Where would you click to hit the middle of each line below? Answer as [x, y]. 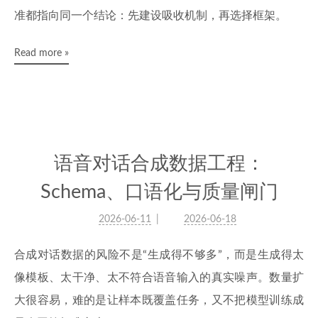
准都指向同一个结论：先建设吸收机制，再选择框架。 [150, 16]
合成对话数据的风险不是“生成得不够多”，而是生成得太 [159, 255]
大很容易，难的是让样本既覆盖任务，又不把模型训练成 [159, 300]
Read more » [42, 53]
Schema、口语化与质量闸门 [159, 192]
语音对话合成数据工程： [159, 164]
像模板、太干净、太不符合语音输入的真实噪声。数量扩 [159, 278]
